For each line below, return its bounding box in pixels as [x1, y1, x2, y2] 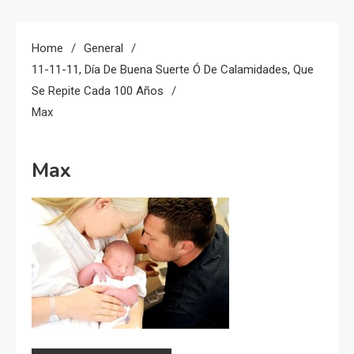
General [84, 40, 123, 55]
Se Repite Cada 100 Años [32, 83, 164, 98]
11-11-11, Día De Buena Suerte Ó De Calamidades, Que [32, 62, 314, 77]
